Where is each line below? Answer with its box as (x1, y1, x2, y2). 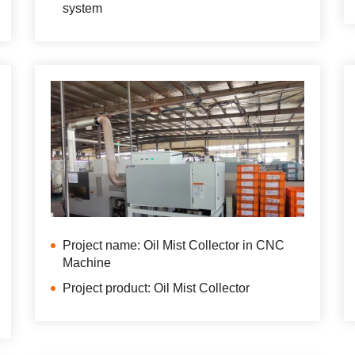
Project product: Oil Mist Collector (63, 281, 250, 296)
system (63, 2, 102, 16)
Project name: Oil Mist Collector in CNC (63, 239, 284, 253)
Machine (63, 256, 111, 270)
